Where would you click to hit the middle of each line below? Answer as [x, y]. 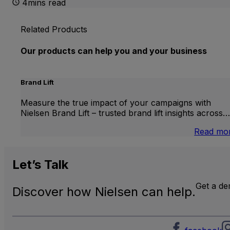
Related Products [54, 30]
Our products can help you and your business [114, 51]
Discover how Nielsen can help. [104, 192]
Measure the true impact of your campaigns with [116, 103]
